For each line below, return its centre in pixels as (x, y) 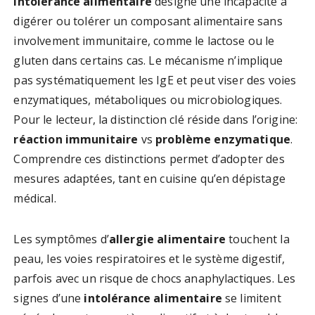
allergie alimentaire (167, 239)
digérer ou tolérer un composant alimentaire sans (148, 21)
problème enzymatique (223, 140)
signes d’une (49, 298)
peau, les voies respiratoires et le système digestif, (149, 259)
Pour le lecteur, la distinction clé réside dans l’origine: (156, 120)
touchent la (257, 239)
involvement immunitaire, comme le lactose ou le (144, 41)
